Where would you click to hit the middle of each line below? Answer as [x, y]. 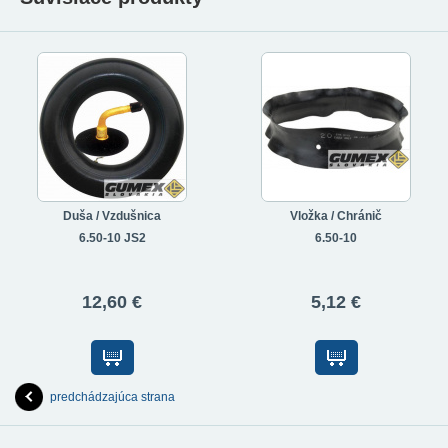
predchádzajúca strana [112, 397]
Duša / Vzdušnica [112, 216]
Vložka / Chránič [336, 216]
